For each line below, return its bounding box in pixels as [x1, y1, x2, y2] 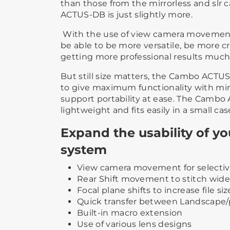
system [61, 142, 107, 157]
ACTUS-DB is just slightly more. [61, 9, 193, 20]
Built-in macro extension [77, 207, 183, 218]
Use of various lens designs [77, 219, 192, 229]
